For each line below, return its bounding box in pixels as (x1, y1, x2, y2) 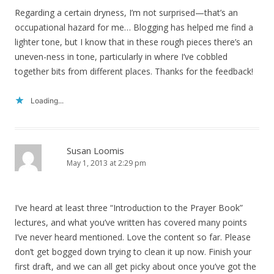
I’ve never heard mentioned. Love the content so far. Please (15, 231, 251, 243)
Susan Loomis (67, 144, 124, 157)
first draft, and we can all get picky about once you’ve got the (15, 261, 256, 272)
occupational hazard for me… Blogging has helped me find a (15, 21, 253, 33)
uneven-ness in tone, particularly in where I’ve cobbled (15, 51, 228, 62)
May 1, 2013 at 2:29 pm (67, 158, 146, 168)
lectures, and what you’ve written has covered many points (15, 217, 247, 228)
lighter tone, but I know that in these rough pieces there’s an (15, 36, 253, 48)
